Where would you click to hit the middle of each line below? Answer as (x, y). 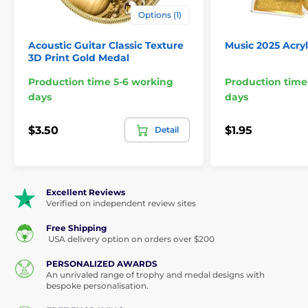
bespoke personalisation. (97, 286)
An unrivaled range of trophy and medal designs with (155, 275)
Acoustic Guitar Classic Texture (106, 46)
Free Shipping (76, 228)
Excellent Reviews (86, 192)
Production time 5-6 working (101, 82)
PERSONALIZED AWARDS (102, 264)
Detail (167, 130)
